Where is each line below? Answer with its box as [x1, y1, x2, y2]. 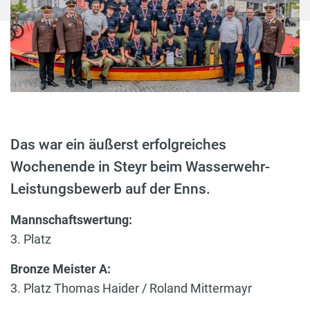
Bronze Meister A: [10, 261, 111, 276]
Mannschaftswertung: [10, 212, 132, 227]
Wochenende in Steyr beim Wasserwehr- [10, 158, 270, 175]
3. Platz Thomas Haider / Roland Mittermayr [10, 280, 252, 295]
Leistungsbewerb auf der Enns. [10, 180, 210, 197]
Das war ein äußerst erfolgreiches [10, 136, 226, 153]
